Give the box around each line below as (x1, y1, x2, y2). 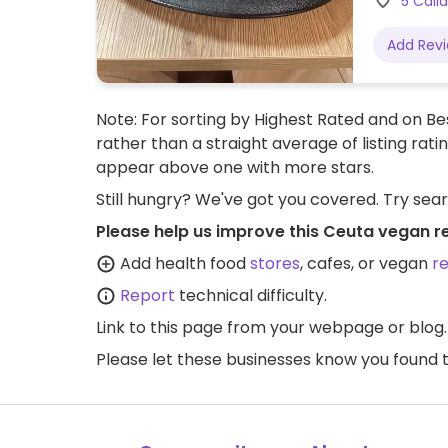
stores (250, 252, 300, 275)
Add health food (116, 252, 250, 275)
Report (120, 284, 175, 307)
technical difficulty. (175, 284, 327, 307)
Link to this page (96, 316, 223, 339)
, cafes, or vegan (300, 252, 432, 275)
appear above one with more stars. (96, 156, 374, 179)
